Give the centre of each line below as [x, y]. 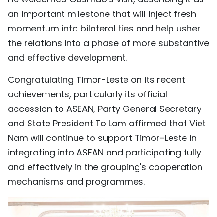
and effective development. [67, 58]
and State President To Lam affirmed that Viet [107, 124]
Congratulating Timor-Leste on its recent [96, 80]
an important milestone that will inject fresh [102, 14]
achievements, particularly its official [87, 94]
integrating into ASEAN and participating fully [104, 153]
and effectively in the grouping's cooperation [105, 167]
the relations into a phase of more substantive [108, 43]
